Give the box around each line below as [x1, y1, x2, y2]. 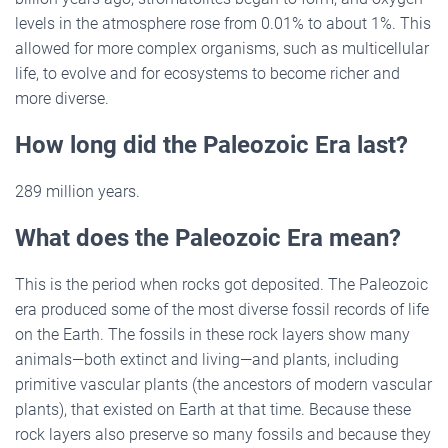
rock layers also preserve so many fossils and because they [15, 424, 431, 444]
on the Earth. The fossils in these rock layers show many [15, 324, 410, 344]
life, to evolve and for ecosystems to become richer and [15, 63, 400, 83]
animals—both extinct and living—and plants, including [15, 349, 399, 369]
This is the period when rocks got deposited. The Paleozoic [15, 274, 428, 294]
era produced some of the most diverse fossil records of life [15, 299, 429, 319]
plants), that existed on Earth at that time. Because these [15, 399, 411, 419]
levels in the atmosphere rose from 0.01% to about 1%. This [15, 13, 431, 33]
